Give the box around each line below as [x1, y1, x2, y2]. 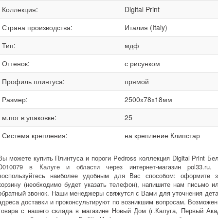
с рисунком [125, 58, 160, 68]
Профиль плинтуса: [2, 76, 65, 86]
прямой [125, 76, 149, 86]
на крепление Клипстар [125, 130, 200, 140]
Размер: [2, 94, 28, 104]
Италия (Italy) [125, 22, 167, 32]
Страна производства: [2, 22, 73, 32]
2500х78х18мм [125, 94, 172, 104]
